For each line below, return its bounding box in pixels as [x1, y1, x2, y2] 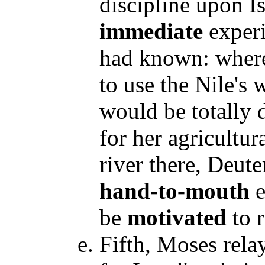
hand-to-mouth [99, 178, 250, 203]
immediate [99, 18, 203, 44]
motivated [127, 205, 227, 230]
